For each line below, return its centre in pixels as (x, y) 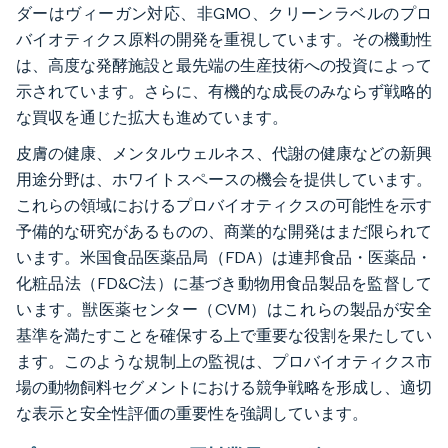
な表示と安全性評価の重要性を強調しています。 (192, 414)
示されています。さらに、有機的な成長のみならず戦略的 (224, 92)
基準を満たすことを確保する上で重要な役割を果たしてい (224, 336)
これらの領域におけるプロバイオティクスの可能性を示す (224, 206)
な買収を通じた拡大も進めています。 (152, 118)
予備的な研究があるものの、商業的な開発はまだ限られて (224, 232)
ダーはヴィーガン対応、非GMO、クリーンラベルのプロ (224, 14)
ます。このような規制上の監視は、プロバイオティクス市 (224, 362)
